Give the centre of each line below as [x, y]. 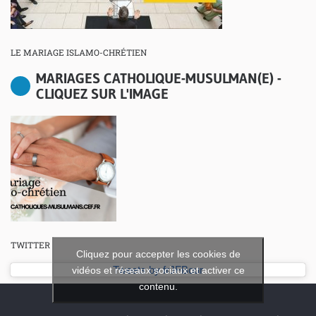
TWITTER [30, 245]
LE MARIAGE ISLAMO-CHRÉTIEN [79, 53]
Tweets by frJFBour [158, 270]
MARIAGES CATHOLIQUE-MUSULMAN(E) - [159, 79]
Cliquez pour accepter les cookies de [158, 254]
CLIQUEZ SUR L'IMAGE [102, 94]
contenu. [158, 286]
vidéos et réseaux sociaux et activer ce [158, 270]
